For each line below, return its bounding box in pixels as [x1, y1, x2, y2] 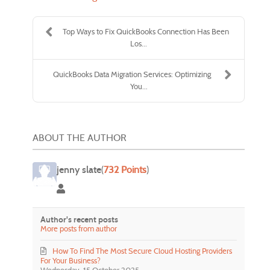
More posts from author [40, 224, 118, 234]
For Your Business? [40, 256, 101, 266]
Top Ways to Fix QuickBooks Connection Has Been [62, 26, 229, 37]
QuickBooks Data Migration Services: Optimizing [52, 69, 211, 80]
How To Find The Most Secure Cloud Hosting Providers [52, 246, 233, 257]
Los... [130, 38, 147, 49]
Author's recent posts [40, 215, 119, 225]
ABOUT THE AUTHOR [33, 131, 127, 143]
